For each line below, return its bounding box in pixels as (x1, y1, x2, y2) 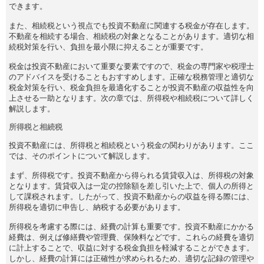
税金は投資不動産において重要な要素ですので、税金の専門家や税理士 (9, 61, 254, 71)
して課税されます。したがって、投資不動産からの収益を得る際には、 (9, 192, 254, 201)
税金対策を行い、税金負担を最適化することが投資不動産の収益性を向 (9, 82, 254, 92)
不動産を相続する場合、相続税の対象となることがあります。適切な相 (9, 31, 254, 41)
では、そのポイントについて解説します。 (9, 151, 154, 160)
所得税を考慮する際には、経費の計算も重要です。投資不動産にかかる (9, 222, 254, 231)
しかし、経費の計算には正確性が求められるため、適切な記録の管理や (9, 253, 254, 263)
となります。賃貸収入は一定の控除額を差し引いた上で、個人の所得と (9, 181, 254, 190)
